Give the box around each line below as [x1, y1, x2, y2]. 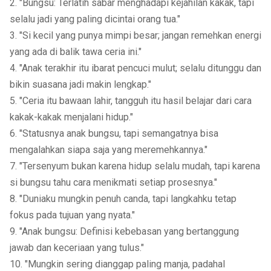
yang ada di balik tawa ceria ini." [9, 46, 142, 57]
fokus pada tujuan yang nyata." [9, 209, 135, 221]
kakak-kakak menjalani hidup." [9, 111, 133, 123]
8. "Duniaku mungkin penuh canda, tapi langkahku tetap [9, 193, 237, 204]
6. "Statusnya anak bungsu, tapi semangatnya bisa [9, 128, 218, 139]
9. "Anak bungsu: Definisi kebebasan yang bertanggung [9, 226, 239, 237]
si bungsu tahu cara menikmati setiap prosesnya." [9, 177, 217, 188]
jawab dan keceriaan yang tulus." [9, 242, 144, 253]
